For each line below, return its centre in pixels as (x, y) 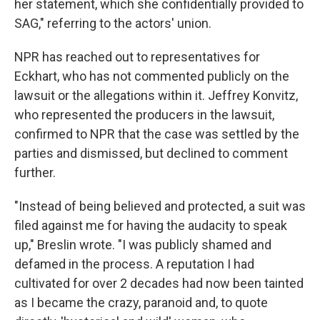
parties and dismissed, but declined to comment (151, 154)
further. (35, 173)
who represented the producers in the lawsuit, (144, 115)
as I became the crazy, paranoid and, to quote (141, 303)
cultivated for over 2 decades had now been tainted (159, 284)
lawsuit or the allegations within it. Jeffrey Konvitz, (156, 96)
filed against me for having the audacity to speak (151, 226)
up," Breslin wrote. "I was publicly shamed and (143, 245)
